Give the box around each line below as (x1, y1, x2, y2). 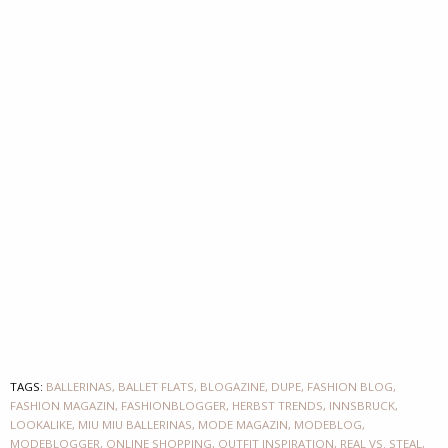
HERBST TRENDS (232, 397, 323, 413)
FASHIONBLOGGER (121, 397, 226, 413)
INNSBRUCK (329, 397, 395, 413)
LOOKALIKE (10, 416, 72, 432)
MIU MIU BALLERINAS (78, 416, 192, 432)
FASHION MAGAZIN (10, 397, 115, 413)
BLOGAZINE (200, 378, 265, 394)
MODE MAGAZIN (198, 416, 288, 432)
